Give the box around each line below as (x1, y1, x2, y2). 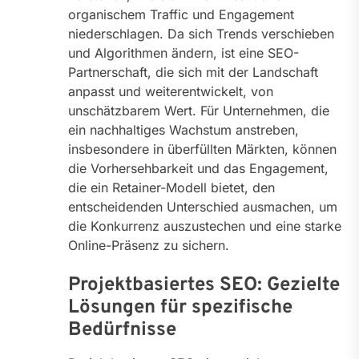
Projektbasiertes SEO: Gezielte (68, 273, 340, 298)
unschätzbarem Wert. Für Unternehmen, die (68, 103, 329, 119)
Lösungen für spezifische (68, 296, 292, 321)
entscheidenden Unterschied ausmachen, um (68, 199, 337, 216)
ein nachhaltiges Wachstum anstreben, (68, 122, 299, 139)
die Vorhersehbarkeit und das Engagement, (68, 160, 329, 177)
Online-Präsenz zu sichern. (68, 237, 229, 254)
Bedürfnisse (68, 318, 176, 343)
